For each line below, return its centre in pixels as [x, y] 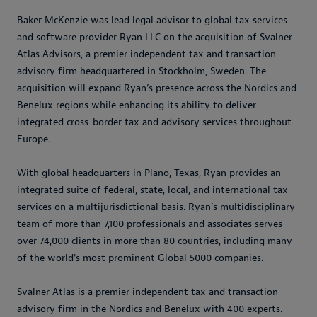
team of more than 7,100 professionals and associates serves [150, 224]
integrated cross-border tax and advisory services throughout [154, 122]
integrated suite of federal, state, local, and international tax [152, 190]
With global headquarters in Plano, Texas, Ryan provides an [149, 173]
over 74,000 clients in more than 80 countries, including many [155, 241]
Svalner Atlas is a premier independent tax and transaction [148, 292]
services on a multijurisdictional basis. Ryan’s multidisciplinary [156, 207]
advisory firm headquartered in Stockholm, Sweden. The [142, 71]
